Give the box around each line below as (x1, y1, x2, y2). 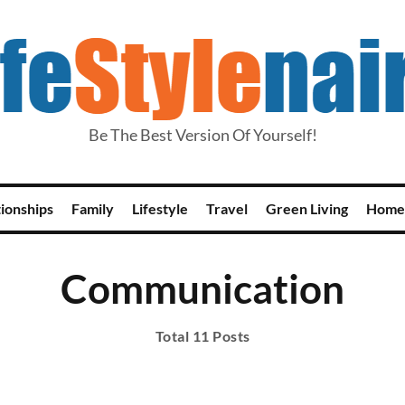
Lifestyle (132, 200, 188, 217)
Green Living (266, 200, 348, 217)
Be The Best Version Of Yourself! (88, 125, 317, 145)
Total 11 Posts (155, 327, 250, 344)
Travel (206, 200, 248, 217)
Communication (61, 265, 344, 312)
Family (71, 200, 114, 217)
